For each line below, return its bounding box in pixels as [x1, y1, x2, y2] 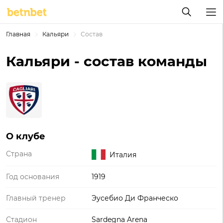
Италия [110, 150, 136, 159]
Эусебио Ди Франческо [92, 194, 178, 203]
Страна [6, 149, 32, 158]
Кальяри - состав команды [6, 53, 207, 70]
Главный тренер [6, 194, 66, 203]
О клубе [6, 131, 45, 142]
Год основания [6, 172, 59, 181]
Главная [6, 30, 30, 38]
